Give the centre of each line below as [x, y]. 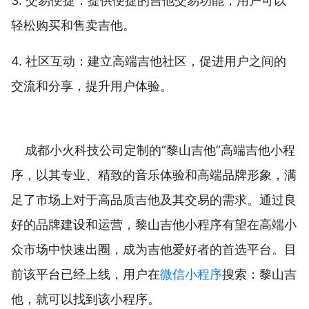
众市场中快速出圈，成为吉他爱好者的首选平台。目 [154, 249]
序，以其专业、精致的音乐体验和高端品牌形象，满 [154, 175]
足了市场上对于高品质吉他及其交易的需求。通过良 [154, 200]
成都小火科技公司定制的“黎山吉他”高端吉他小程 [160, 150]
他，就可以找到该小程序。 [86, 299]
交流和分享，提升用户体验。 [92, 86]
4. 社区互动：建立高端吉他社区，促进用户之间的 [149, 61]
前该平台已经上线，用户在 [86, 274]
